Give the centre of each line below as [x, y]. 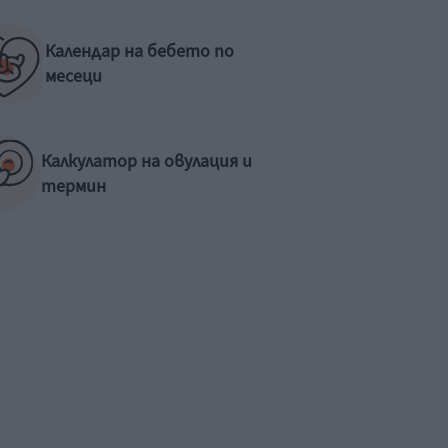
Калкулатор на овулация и [147, 161]
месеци [73, 76]
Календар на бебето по [139, 51]
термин [74, 186]
